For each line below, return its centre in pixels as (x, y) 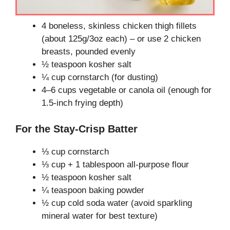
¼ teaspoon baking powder (93, 190)
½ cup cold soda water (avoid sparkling (117, 203)
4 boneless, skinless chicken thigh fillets (119, 26)
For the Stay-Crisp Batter (76, 129)
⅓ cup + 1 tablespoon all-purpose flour (115, 164)
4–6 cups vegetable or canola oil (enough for (127, 90)
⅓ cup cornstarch (75, 151)
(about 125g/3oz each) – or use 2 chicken (121, 39)
